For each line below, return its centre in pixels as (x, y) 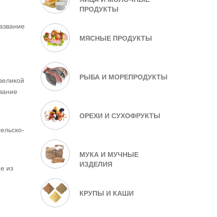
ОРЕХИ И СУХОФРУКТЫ (120, 115)
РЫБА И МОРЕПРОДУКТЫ (123, 77)
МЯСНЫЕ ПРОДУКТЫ (116, 38)
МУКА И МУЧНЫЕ (109, 154)
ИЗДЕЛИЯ (96, 164)
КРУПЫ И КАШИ (106, 193)
